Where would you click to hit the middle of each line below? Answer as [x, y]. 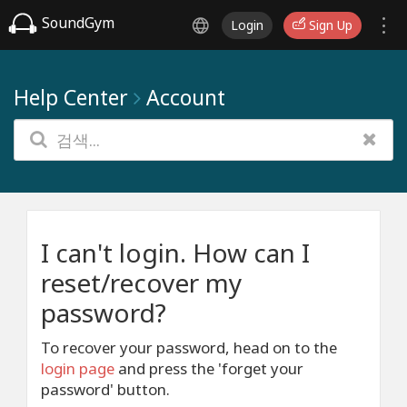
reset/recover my [141, 283]
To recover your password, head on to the [189, 347]
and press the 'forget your [209, 368]
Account [186, 97]
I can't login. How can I [175, 253]
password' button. [105, 389]
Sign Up [329, 25]
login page [78, 368]
